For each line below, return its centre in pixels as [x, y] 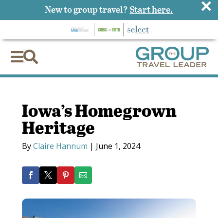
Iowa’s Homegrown [99, 110]
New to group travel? [87, 9]
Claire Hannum [60, 146]
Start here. [151, 9]
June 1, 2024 [118, 146]
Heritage [58, 127]
